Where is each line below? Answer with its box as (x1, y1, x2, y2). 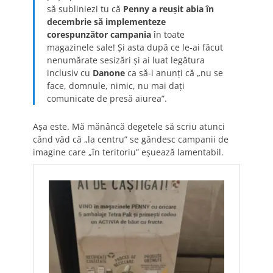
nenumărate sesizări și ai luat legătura (46, 54, 205, 66)
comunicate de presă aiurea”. (46, 93, 167, 104)
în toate (151, 29, 185, 40)
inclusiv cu (46, 67, 93, 79)
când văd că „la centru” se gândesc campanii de (33, 133, 229, 145)
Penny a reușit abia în (120, 3, 214, 15)
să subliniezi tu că (46, 3, 121, 15)
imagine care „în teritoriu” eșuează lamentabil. (33, 146, 224, 158)
